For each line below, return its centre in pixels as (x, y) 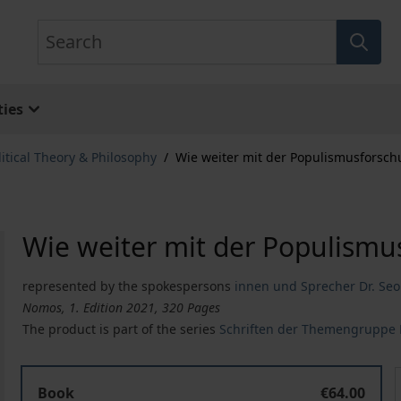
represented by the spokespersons (127, 286)
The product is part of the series (121, 329)
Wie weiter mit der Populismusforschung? (164, 377)
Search (60, 30)
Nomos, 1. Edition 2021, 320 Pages (122, 307)
